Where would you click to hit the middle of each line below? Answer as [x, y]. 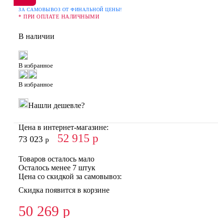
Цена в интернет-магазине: [64, 127]
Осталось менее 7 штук [57, 167]
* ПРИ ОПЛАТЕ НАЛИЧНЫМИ [59, 16]
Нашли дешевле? [56, 105]
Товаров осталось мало [56, 159]
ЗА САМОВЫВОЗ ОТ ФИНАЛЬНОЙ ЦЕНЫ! [70, 9]
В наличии [36, 36]
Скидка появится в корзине [64, 190]
